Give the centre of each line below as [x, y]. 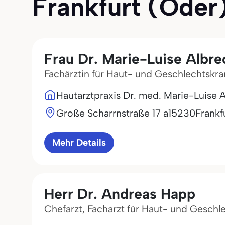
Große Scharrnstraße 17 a [112, 113]
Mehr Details [79, 143]
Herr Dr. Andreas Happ [120, 194]
